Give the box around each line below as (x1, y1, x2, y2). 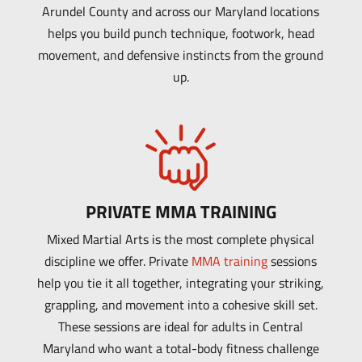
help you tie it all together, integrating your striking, (37, 272, 325, 293)
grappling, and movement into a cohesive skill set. (44, 294, 318, 314)
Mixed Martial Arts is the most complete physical (47, 229, 315, 249)
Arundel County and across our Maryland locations (42, 2, 320, 22)
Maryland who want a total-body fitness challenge (42, 338, 319, 358)
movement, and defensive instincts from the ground (38, 45, 324, 65)
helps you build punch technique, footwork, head (47, 23, 314, 44)
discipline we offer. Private (44, 250, 192, 271)
